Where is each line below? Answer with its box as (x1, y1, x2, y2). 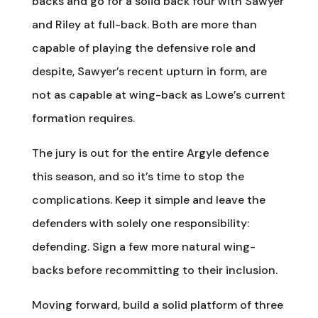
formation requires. (31, 110, 135, 126)
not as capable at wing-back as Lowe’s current (31, 87, 285, 102)
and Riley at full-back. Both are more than (31, 16, 257, 32)
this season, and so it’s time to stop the (31, 168, 244, 184)
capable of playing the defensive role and (31, 40, 256, 55)
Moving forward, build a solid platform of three (31, 297, 283, 312)
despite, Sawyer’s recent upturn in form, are (31, 63, 267, 79)
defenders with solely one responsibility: (31, 215, 249, 231)
